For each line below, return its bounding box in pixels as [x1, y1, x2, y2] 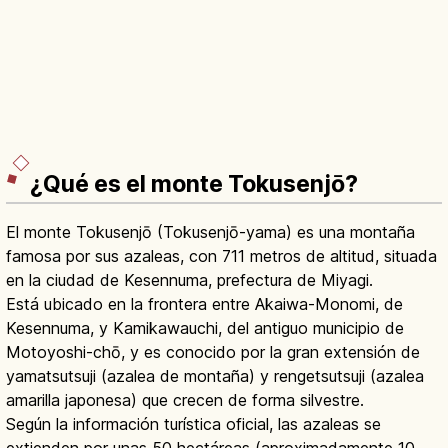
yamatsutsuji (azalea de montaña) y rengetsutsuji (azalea [6, 365, 424, 386]
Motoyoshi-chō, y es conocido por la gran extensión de [6, 341, 420, 362]
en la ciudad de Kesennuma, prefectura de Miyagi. [6, 269, 373, 290]
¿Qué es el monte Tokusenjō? [30, 169, 358, 198]
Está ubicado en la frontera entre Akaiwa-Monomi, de [6, 293, 403, 314]
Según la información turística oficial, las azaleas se [6, 413, 381, 434]
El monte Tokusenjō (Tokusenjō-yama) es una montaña [6, 221, 415, 242]
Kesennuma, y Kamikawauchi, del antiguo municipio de [6, 317, 404, 338]
